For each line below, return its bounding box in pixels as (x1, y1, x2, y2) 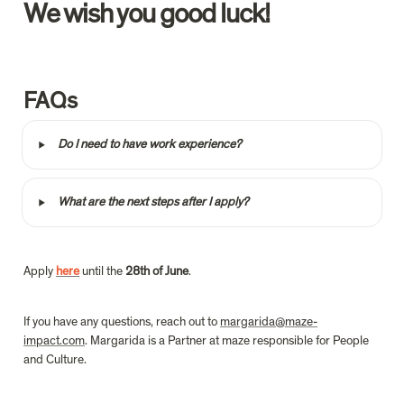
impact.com (23, 334, 85, 347)
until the (79, 264, 125, 278)
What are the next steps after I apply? (58, 195, 249, 208)
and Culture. (23, 353, 87, 366)
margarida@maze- (220, 315, 317, 328)
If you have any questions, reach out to (23, 315, 220, 328)
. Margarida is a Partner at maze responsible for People (85, 334, 369, 347)
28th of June (125, 264, 188, 278)
